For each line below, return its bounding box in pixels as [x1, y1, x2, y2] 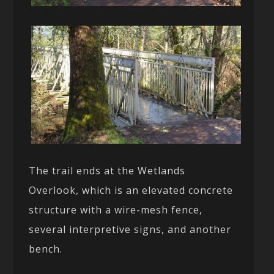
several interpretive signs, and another [29, 223, 232, 237]
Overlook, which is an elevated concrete [29, 183, 234, 198]
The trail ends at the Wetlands [29, 164, 186, 178]
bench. [29, 242, 63, 256]
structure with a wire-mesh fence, [29, 203, 203, 217]
